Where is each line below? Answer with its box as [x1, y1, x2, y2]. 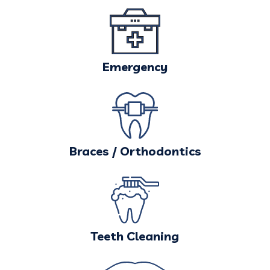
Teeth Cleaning [91, 228, 179, 243]
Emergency [102, 58, 168, 74]
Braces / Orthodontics [69, 143, 201, 159]
